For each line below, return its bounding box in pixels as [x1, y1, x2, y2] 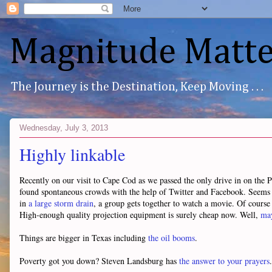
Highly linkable [19, 143, 125, 166]
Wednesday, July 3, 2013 [19, 123, 108, 132]
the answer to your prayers [179, 255, 270, 267]
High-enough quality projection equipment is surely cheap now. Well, [19, 209, 260, 220]
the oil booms [148, 232, 195, 243]
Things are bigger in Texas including [19, 232, 148, 243]
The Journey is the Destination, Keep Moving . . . [11, 81, 263, 93]
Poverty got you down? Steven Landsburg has [19, 255, 179, 267]
